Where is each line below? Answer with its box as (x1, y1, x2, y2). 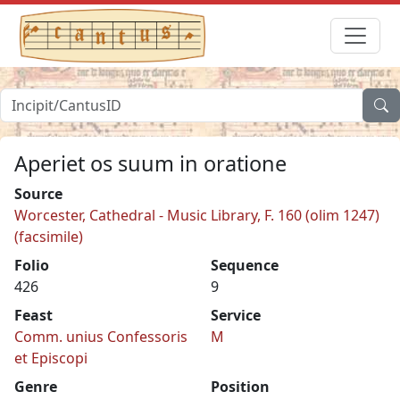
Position (211, 376, 270, 396)
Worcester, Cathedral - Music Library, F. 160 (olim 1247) (14, 204, 379, 225)
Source (14, 183, 62, 204)
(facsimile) (14, 226, 83, 246)
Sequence (211, 254, 279, 275)
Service (211, 304, 261, 325)
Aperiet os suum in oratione (14, 148, 287, 178)
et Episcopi (14, 347, 87, 368)
